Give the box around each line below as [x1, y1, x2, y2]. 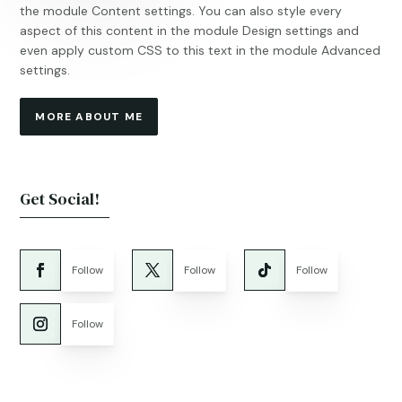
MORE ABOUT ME [35, 109, 144, 124]
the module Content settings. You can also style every [20, 3, 343, 19]
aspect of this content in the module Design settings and [20, 22, 360, 39]
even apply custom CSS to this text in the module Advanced [20, 42, 381, 58]
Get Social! [20, 188, 100, 210]
